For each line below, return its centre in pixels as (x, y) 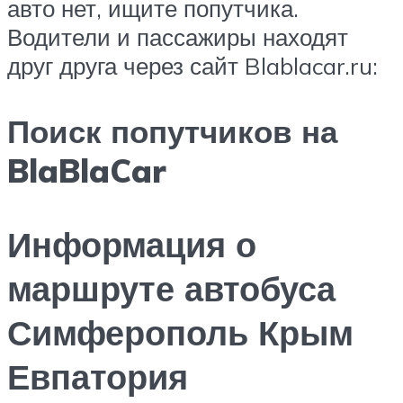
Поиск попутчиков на (172, 132)
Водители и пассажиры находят (178, 36)
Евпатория (98, 377)
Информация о (132, 245)
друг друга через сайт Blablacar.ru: (193, 65)
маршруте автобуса (171, 289)
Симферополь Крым (180, 333)
